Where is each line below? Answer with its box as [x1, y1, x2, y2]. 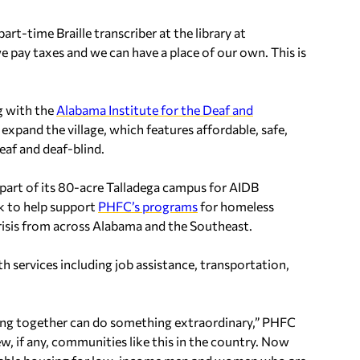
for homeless [198, 198, 274, 214]
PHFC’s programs [98, 198, 198, 214]
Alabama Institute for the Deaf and [56, 102, 253, 117]
